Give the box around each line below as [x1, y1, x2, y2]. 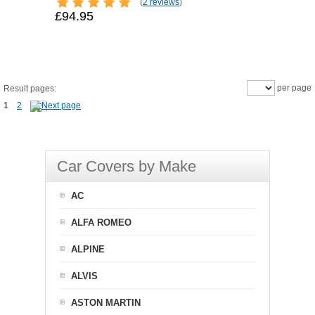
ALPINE [71, 244, 105, 255]
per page [275, 83, 311, 93]
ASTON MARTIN [71, 297, 141, 308]
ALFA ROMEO [71, 217, 131, 228]
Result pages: [4, 84, 56, 94]
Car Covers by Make [57, 157, 196, 175]
